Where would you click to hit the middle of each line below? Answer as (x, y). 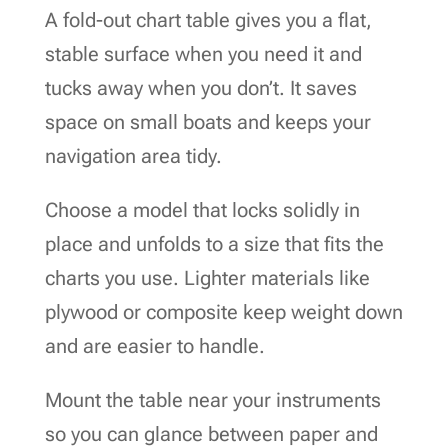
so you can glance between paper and (211, 433)
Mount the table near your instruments (212, 399)
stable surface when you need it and (203, 53)
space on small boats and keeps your (207, 121)
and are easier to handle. (154, 345)
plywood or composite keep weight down (223, 311)
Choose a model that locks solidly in (202, 209)
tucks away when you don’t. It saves (200, 87)
